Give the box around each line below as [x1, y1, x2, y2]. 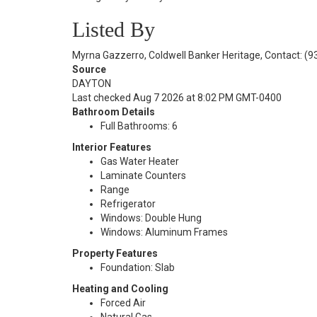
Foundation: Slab [100, 262, 175, 273]
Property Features [72, 248, 158, 259]
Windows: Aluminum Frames [100, 226, 228, 238]
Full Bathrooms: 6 [100, 120, 178, 132]
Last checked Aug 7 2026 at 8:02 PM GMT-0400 [72, 92, 282, 103]
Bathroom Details [72, 106, 155, 117]
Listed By [72, 18, 155, 41]
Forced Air [100, 297, 146, 309]
